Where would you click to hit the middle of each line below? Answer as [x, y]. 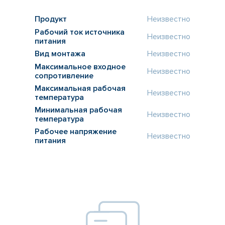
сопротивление [64, 76]
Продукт [51, 19]
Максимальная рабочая [80, 88]
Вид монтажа [60, 54]
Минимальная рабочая [78, 110]
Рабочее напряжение [76, 131]
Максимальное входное [80, 67]
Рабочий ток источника [80, 32]
